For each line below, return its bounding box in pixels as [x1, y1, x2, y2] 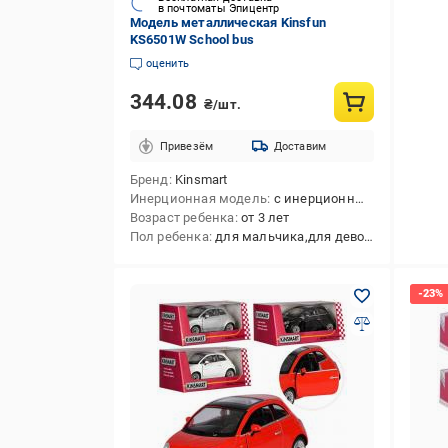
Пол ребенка [129, 229, 209, 244]
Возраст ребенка [129, 210, 235, 225]
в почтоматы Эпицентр [157, 2, 280, 15]
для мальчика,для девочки [215, 229, 365, 244]
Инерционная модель [129, 191, 268, 206]
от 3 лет [240, 210, 290, 225]
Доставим [273, 139, 327, 153]
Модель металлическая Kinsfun [129, 15, 327, 30]
